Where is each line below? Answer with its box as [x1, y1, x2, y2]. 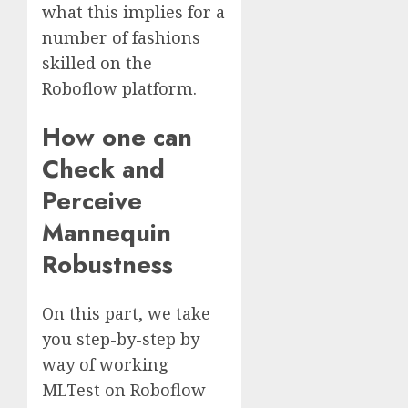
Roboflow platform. [42, 76, 197, 99]
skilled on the [42, 51, 152, 74]
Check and [42, 151, 165, 188]
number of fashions [42, 25, 200, 48]
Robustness [42, 247, 173, 283]
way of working [42, 353, 168, 376]
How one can [42, 119, 192, 156]
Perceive [42, 183, 142, 219]
